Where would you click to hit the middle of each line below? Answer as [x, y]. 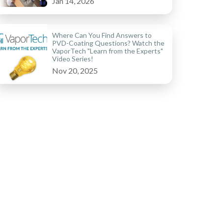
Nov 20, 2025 [75, 71]
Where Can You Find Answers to [102, 35]
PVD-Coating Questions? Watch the [108, 43]
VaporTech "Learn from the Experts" [108, 51]
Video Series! [73, 59]
